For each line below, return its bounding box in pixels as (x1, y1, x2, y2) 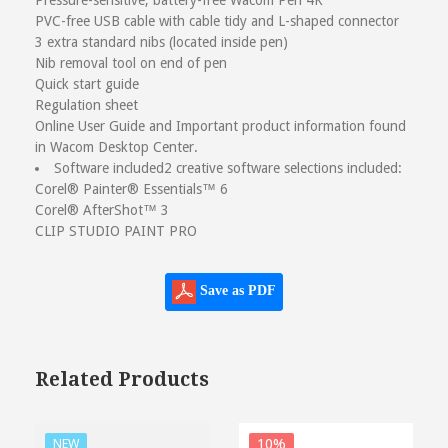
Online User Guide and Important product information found (35, 118, 406, 135)
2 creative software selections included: (164, 160, 402, 177)
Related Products (35, 368, 209, 392)
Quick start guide (35, 76, 139, 93)
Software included (54, 160, 164, 177)
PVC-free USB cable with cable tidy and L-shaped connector (35, 13, 399, 30)
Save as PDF (196, 283, 276, 299)
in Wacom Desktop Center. (35, 139, 198, 156)
